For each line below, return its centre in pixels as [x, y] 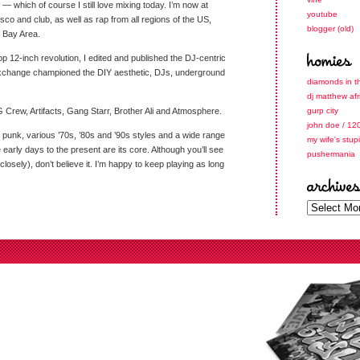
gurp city [323, 110]
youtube [322, 14]
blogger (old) [330, 29]
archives [323, 204]
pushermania [331, 154]
